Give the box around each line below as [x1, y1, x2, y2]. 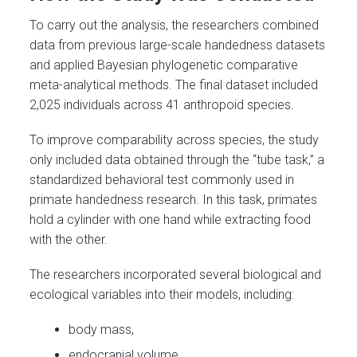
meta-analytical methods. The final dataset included [29, 76, 319, 92]
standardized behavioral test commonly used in [29, 171, 295, 187]
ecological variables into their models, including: [29, 287, 295, 303]
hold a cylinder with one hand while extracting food [29, 211, 312, 227]
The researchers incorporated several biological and [29, 267, 322, 283]
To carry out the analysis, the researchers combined [29, 17, 320, 33]
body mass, [69, 322, 135, 338]
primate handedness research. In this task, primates [29, 191, 318, 207]
